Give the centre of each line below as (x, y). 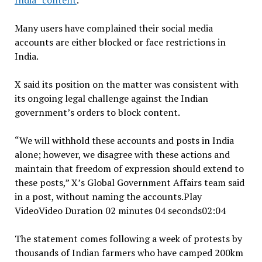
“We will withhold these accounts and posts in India (124, 141)
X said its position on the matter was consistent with (126, 85)
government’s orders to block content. (97, 113)
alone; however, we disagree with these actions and (122, 155)
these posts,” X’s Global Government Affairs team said (129, 183)
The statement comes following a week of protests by (128, 239)
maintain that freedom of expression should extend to (129, 169)
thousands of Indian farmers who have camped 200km (129, 253)
